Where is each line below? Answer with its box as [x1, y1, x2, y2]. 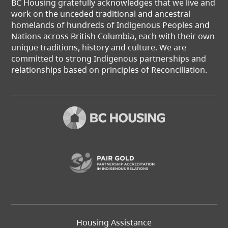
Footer [114, 215, 139, 226]
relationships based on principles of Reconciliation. [11, 64, 208, 76]
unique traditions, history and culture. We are [11, 42, 187, 53]
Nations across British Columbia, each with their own [11, 31, 215, 42]
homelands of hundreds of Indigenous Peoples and [11, 19, 210, 31]
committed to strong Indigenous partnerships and [11, 53, 207, 65]
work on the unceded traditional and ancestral [11, 8, 191, 20]
